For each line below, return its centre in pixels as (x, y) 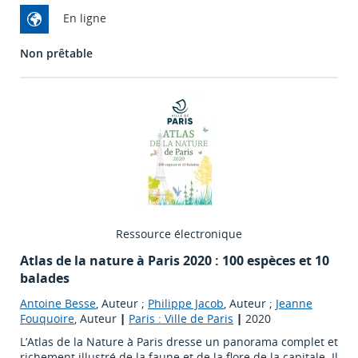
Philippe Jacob (186, 304)
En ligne (85, 18)
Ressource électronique (179, 234)
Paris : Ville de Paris (181, 319)
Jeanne (294, 304)
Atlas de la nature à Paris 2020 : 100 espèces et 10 (175, 261)
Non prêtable (56, 54)
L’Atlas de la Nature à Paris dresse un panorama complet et (179, 342)
